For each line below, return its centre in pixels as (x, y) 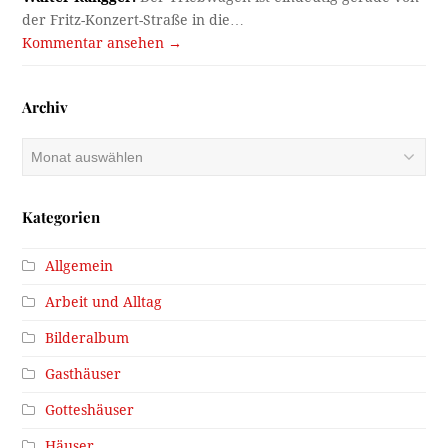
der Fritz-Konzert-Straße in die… (133, 20)
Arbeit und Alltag (104, 302)
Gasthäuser (83, 374)
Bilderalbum (87, 338)
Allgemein (79, 266)
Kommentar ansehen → (102, 43)
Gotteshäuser (90, 410)
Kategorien (61, 217)
